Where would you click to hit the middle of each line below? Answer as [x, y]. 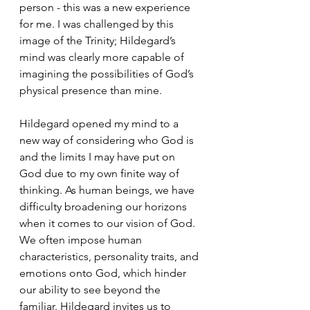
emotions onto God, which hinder [104, 273]
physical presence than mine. [92, 90]
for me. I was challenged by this [98, 24]
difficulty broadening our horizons [104, 206]
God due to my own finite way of [101, 173]
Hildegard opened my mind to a [100, 123]
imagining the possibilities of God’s [108, 73]
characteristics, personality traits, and [110, 256]
